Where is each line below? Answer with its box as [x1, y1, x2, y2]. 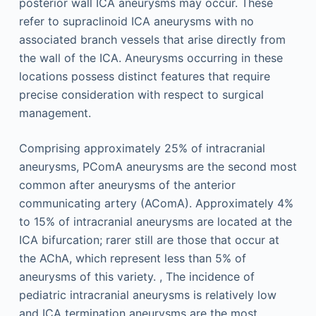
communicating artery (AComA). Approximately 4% [18, 196, 293, 210]
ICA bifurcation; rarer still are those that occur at [18, 233, 279, 247]
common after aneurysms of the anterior [18, 178, 236, 192]
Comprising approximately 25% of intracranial [18, 141, 265, 155]
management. [18, 106, 91, 120]
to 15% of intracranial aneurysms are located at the [18, 214, 292, 229]
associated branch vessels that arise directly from [18, 32, 286, 47]
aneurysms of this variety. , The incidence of [18, 269, 255, 284]
